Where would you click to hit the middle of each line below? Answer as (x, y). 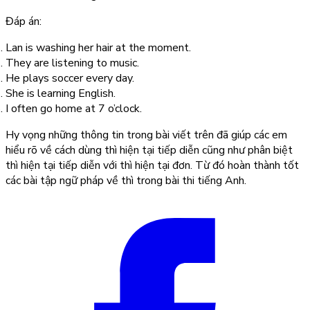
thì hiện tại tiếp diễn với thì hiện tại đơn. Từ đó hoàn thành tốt (152, 166)
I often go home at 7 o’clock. (74, 109)
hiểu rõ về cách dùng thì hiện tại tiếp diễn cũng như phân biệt (149, 151)
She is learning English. (61, 94)
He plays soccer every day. (70, 79)
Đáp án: (24, 22)
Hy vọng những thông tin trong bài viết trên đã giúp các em (146, 135)
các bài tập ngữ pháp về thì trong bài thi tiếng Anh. (126, 181)
